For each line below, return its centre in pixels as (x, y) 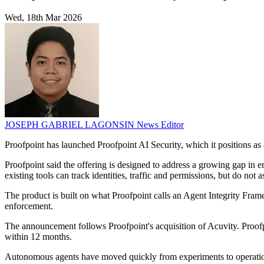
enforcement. (29, 206)
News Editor (160, 125)
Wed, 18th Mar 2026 (43, 18)
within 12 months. (38, 237)
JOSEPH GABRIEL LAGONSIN (71, 125)
